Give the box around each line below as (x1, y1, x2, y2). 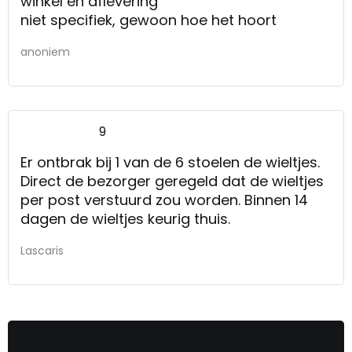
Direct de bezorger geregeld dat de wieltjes (20, 170, 324, 191)
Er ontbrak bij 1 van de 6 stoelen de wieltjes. (20, 152, 320, 172)
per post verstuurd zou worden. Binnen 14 (20, 189, 308, 210)
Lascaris (20, 242, 64, 258)
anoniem (20, 43, 70, 60)
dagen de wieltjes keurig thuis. (20, 208, 230, 229)
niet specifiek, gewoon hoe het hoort (20, 9, 277, 30)
